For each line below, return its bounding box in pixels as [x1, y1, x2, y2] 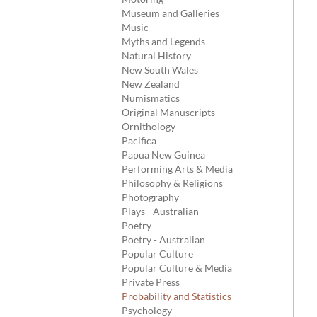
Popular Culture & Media [122, 262, 232, 274]
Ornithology [122, 120, 175, 132]
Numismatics [122, 92, 180, 104]
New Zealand [122, 78, 180, 90]
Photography [122, 191, 179, 203]
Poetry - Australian [122, 234, 205, 246]
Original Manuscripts [122, 106, 215, 118]
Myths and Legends [122, 35, 205, 47]
